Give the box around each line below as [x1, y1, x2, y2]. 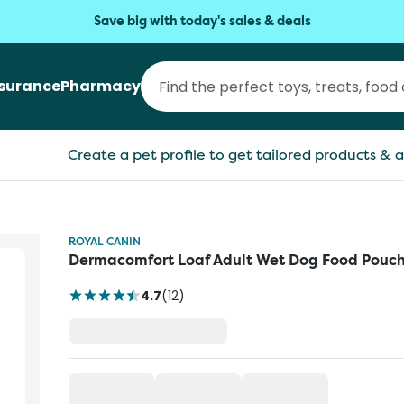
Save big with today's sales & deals [93, 13, 311, 30]
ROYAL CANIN [69, 234, 141, 249]
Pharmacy [60, 76, 141, 96]
